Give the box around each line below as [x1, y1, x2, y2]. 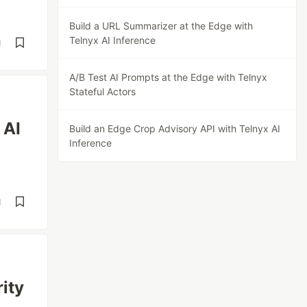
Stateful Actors [69, 86, 136, 97]
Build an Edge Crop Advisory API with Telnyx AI [69, 123, 281, 134]
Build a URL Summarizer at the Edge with [69, 20, 254, 32]
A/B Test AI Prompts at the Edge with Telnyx [69, 71, 268, 83]
